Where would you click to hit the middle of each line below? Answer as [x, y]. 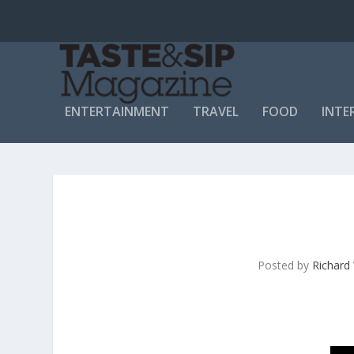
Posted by [285, 265]
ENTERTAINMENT [117, 111]
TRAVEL [216, 111]
